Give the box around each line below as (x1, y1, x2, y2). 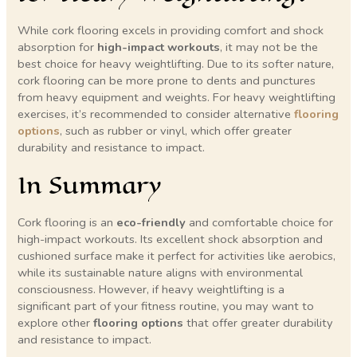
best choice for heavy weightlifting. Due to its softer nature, (18, 56, 335, 73)
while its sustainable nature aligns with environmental (18, 264, 304, 280)
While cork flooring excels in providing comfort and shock (18, 22, 324, 39)
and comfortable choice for (186, 214, 334, 230)
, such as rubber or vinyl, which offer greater (60, 123, 292, 139)
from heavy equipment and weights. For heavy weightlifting (18, 89, 336, 106)
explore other (18, 314, 94, 331)
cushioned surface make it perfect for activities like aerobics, (18, 247, 336, 264)
